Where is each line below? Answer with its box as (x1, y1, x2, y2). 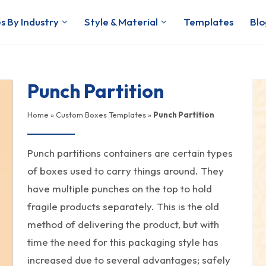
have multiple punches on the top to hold (27, 182, 212, 195)
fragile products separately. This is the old (27, 200, 219, 213)
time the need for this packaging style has (27, 236, 218, 248)
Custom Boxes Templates (56, 110, 146, 119)
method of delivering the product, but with (27, 218, 219, 230)
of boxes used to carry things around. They (27, 164, 224, 177)
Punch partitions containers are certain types (27, 147, 233, 159)
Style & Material (84, 15, 158, 28)
